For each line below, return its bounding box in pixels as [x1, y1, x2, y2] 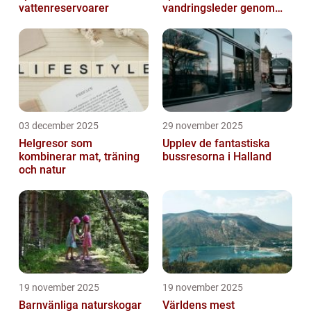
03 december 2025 [19, 119, 99, 131]
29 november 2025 [162, 119, 243, 131]
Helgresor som [19, 136, 92, 150]
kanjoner [162, 14, 206, 28]
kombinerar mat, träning [19, 149, 140, 163]
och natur [19, 162, 66, 176]
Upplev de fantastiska [162, 136, 270, 150]
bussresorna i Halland [162, 149, 271, 163]
